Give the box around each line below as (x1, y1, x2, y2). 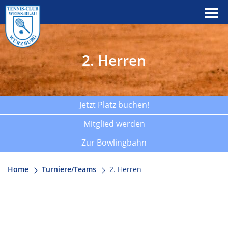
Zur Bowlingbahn (81, 137, 147, 148)
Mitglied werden (83, 118, 145, 129)
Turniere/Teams (42, 164, 96, 174)
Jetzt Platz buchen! (79, 99, 149, 110)
